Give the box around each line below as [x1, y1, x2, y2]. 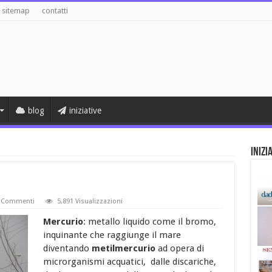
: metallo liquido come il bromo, [83, 216, 216, 227]
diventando [42, 242, 92, 254]
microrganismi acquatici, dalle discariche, [42, 256, 216, 267]
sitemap [1, 6, 30, 15]
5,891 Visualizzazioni [56, 197, 123, 205]
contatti [41, 6, 68, 15]
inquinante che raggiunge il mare [42, 229, 181, 240]
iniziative [69, 105, 101, 115]
